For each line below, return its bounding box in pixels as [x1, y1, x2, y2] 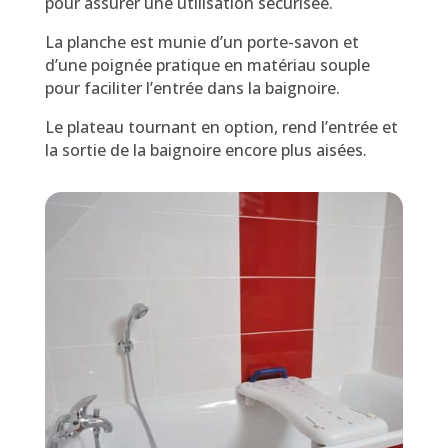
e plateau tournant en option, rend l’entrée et [53, 115, 398, 138]
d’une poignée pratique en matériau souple [44, 53, 370, 76]
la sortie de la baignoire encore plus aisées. [44, 138, 367, 161]
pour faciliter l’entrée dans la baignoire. [44, 76, 340, 99]
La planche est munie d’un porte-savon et [44, 30, 359, 53]
